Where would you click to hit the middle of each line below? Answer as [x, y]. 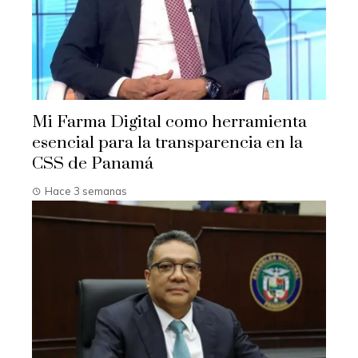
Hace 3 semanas [86, 191]
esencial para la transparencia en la [167, 143]
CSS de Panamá [93, 163]
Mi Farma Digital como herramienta [169, 122]
